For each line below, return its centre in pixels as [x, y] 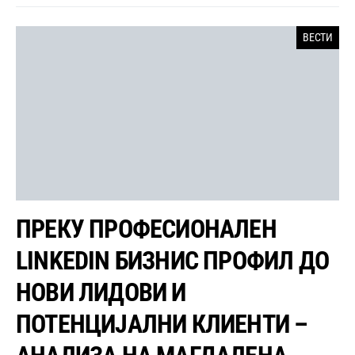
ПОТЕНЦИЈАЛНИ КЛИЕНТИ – [162, 324]
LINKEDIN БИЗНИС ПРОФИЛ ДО [172, 261]
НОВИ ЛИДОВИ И [101, 293]
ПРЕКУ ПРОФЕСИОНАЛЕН [146, 229]
